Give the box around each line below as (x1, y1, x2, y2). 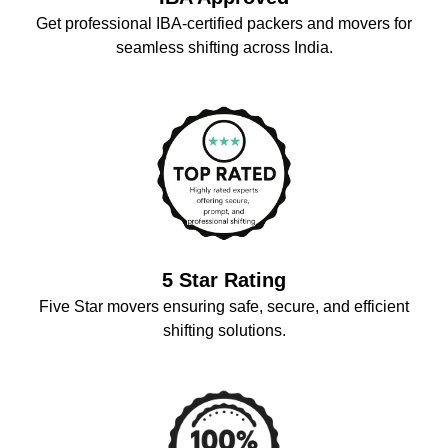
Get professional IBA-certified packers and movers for (36, 15, 412, 32)
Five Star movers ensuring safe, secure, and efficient (39, 298, 409, 315)
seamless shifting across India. (115, 39, 333, 56)
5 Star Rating (162, 269, 286, 291)
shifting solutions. (162, 322, 286, 339)
